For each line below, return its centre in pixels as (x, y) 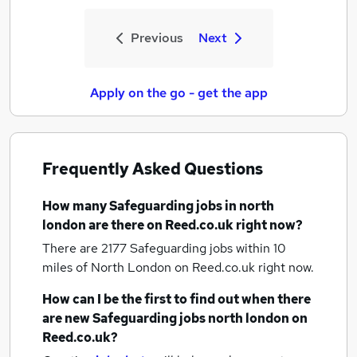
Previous (157, 38)
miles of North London (108, 267)
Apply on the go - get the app (178, 93)
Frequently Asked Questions (153, 169)
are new (67, 318)
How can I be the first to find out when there (177, 299)
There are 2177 (86, 248)
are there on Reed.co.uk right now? (194, 225)
